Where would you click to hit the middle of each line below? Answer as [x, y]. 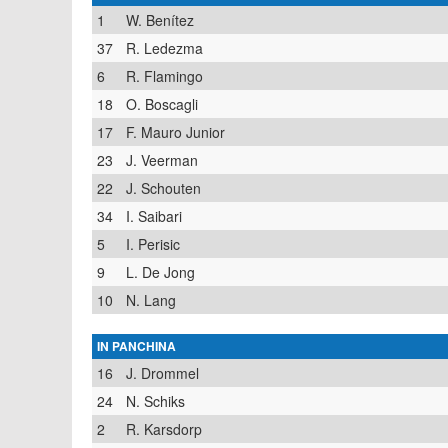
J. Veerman [162, 160]
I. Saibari [154, 216]
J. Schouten [163, 188]
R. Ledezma [164, 48]
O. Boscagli [162, 104]
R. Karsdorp [164, 429]
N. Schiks [155, 401]
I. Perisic [153, 244]
